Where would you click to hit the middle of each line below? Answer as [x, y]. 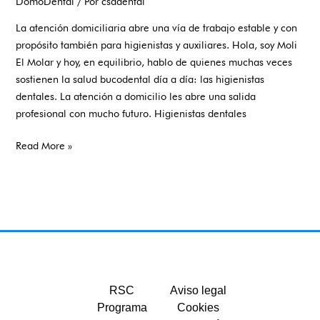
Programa [122, 307]
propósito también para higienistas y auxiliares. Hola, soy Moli [157, 44]
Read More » [44, 146]
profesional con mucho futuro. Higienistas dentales [131, 113]
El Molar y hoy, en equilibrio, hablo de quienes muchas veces [154, 61]
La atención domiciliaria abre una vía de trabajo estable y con [157, 27]
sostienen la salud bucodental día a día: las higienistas [140, 79]
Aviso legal [198, 290]
